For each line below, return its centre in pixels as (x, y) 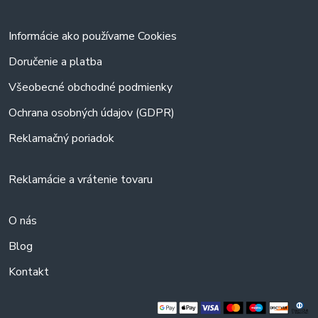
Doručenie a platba (55, 62)
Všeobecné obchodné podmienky (91, 87)
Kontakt (29, 272)
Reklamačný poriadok (61, 138)
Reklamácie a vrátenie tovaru (81, 180)
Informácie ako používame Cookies (93, 36)
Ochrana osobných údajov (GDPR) (92, 113)
